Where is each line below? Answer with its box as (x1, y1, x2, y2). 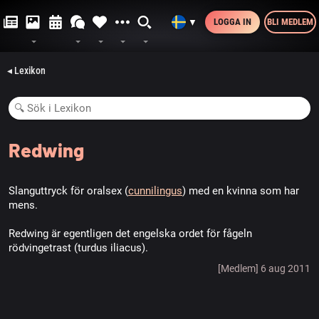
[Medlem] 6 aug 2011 (218, 263, 310, 274)
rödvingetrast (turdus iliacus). (9, 241, 148, 254)
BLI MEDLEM (267, 16, 313, 27)
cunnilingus (128, 184, 182, 197)
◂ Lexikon (7, 65, 46, 76)
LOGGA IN (214, 16, 251, 27)
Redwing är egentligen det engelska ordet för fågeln (9, 227, 252, 240)
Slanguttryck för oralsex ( (9, 184, 128, 197)
